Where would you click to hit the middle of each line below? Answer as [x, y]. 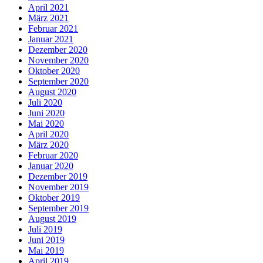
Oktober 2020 [54, 70]
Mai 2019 [46, 250]
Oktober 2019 [54, 197]
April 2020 [48, 134]
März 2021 [48, 18]
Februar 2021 [53, 28]
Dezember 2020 [58, 49]
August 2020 [52, 92]
